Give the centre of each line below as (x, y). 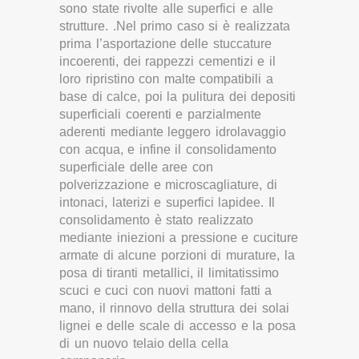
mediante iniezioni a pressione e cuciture (179, 237)
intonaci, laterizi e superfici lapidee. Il (167, 202)
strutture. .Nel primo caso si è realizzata (175, 26)
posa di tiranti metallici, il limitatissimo (169, 272)
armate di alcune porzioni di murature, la (177, 255)
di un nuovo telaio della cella (144, 343)
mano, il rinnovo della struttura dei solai (174, 308)
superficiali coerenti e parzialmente (160, 114)
